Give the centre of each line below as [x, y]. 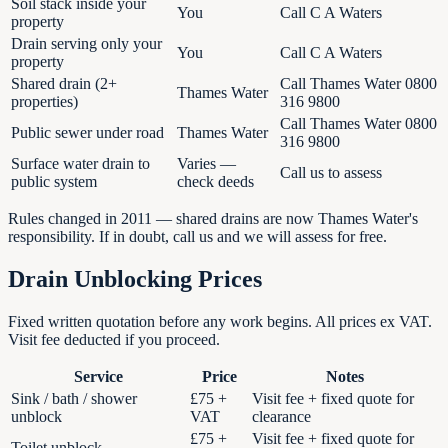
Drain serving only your [86, 44]
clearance [281, 417]
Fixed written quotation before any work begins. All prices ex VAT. [220, 322]
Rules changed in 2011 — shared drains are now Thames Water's [213, 219]
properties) [44, 102]
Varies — [206, 164]
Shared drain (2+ [64, 84]
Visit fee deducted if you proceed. [114, 340]
